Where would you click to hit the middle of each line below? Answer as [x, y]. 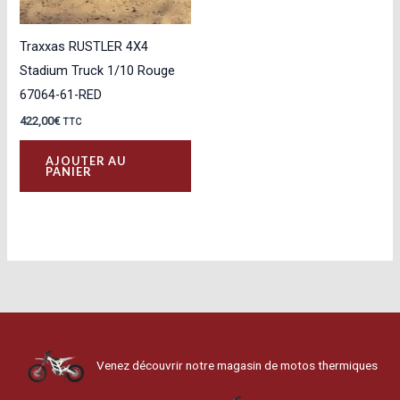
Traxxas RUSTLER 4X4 [84, 46]
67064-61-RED [61, 94]
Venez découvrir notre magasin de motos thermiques [237, 366]
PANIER [69, 172]
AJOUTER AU [86, 161]
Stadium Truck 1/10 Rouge [98, 70]
